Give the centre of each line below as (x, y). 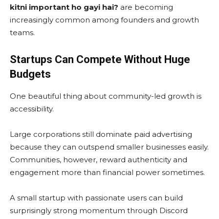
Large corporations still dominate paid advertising (101, 134)
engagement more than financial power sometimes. (107, 173)
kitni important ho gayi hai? (64, 7)
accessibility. (32, 109)
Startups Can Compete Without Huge (100, 60)
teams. (22, 33)
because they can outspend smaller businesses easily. (109, 147)
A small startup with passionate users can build (96, 198)
